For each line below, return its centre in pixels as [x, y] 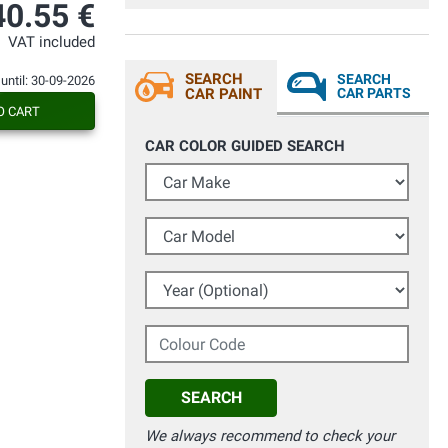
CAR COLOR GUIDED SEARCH [245, 146]
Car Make [176, 173]
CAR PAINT [223, 94]
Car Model [178, 227]
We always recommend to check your [270, 436]
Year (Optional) [194, 281]
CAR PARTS [374, 93]
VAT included [51, 42]
